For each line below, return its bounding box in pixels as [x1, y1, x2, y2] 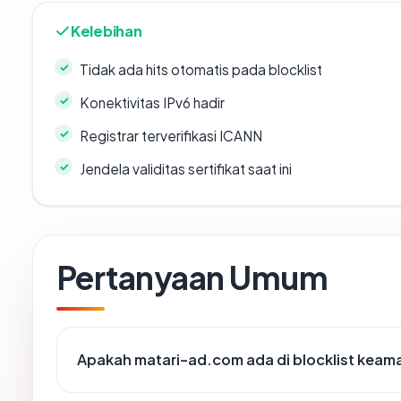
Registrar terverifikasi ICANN [80, 127, 262, 145]
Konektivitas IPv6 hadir [80, 94, 225, 112]
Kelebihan [71, 21, 142, 41]
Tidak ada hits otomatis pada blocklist [80, 61, 322, 79]
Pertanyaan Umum [56, 257, 328, 298]
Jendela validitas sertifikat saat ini [80, 160, 292, 178]
